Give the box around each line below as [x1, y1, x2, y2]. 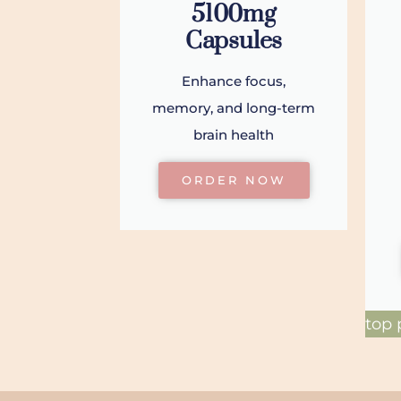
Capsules [184, 26, 283, 57]
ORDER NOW [181, 173, 286, 188]
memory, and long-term [152, 99, 315, 117]
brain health [193, 126, 274, 144]
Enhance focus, [182, 73, 286, 90]
